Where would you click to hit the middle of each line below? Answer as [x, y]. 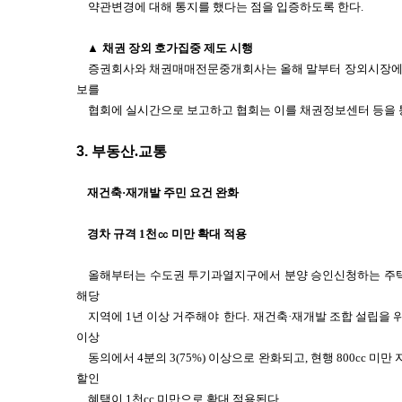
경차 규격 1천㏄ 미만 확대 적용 [167, 234]
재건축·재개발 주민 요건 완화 [163, 192]
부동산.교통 [129, 151]
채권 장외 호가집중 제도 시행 [178, 48]
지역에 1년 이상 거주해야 [154, 316]
